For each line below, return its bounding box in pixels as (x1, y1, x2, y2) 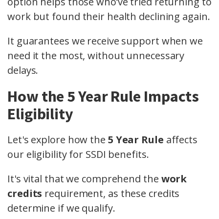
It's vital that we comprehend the (7, 172, 161, 186)
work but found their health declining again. (7, 10, 210, 23)
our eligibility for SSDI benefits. (7, 148, 149, 161)
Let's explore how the (7, 133, 108, 147)
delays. (7, 64, 39, 77)
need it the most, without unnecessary (7, 49, 185, 63)
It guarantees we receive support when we (7, 34, 203, 48)
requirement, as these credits (42, 187, 180, 200)
